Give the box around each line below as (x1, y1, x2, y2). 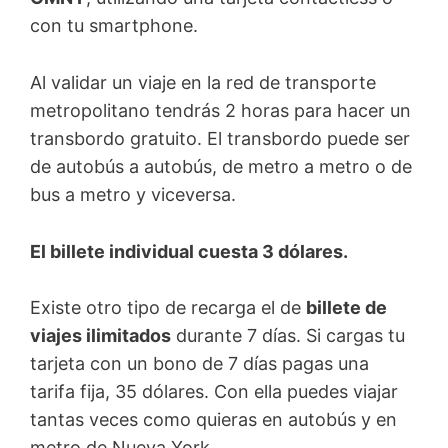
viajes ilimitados (30, 325, 171, 347)
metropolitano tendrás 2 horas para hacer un (30, 99, 411, 121)
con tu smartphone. (30, 15, 198, 37)
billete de (306, 297, 387, 319)
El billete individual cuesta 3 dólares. (30, 240, 348, 262)
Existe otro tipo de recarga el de (30, 297, 306, 319)
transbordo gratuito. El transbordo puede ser (30, 127, 410, 149)
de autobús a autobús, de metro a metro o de (30, 155, 412, 177)
